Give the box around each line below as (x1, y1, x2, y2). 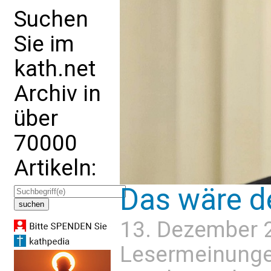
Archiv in (14, 80, 101, 106)
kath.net (14, 56, 96, 82)
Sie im (14, 31, 74, 57)
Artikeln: (14, 155, 96, 181)
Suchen (14, 6, 88, 32)
